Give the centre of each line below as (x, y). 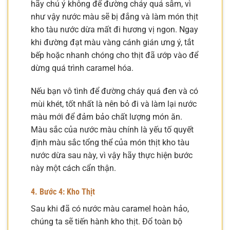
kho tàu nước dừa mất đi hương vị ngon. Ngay (114, 29)
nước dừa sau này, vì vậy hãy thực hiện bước (112, 156)
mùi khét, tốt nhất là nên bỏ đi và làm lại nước (114, 104)
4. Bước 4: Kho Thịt (63, 192)
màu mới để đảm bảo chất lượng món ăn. (107, 117)
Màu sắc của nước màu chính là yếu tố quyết (112, 130)
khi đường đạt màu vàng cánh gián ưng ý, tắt (112, 42)
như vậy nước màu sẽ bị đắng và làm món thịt (114, 16)
